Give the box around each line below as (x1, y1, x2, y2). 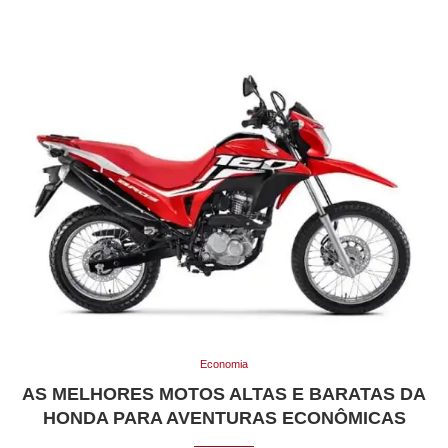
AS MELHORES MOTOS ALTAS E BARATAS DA (22, 383, 426, 404)
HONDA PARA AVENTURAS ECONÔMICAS (42, 407, 406, 428)
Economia (200, 357, 248, 370)
